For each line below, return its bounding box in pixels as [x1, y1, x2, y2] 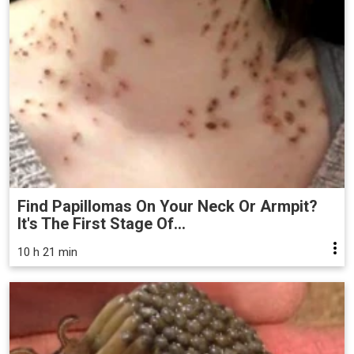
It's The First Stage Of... [17, 214, 186, 234]
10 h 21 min [17, 245, 77, 260]
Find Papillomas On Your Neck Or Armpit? [17, 197, 318, 217]
